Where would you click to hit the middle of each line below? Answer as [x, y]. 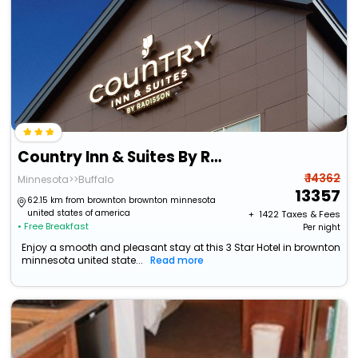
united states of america [79, 213]
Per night [321, 228]
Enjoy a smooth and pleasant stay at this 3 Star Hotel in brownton [181, 248]
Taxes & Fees [310, 215]
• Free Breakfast [54, 227]
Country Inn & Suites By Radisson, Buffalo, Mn [216, 157]
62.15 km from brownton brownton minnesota [122, 201]
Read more [177, 261]
